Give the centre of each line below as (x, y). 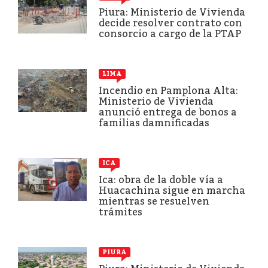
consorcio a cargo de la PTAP (170, 33)
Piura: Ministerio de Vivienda (172, 12)
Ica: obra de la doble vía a (161, 179)
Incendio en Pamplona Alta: (168, 90)
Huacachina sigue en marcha (172, 190)
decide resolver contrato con (170, 23)
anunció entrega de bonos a (168, 112)
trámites (121, 212)
